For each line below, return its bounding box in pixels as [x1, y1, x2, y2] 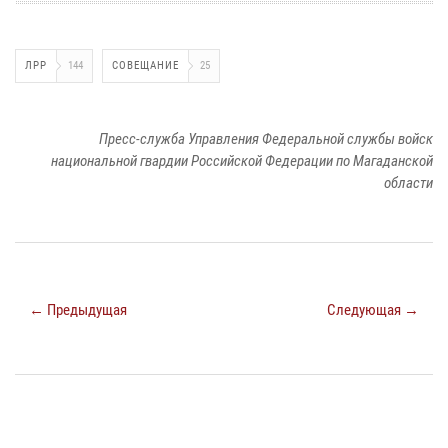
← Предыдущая [29, 301, 127, 320]
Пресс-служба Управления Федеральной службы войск [99, 130, 433, 149]
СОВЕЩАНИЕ [112, 59, 179, 73]
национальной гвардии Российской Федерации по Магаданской [51, 152, 433, 171]
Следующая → [327, 301, 419, 320]
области [384, 174, 433, 193]
